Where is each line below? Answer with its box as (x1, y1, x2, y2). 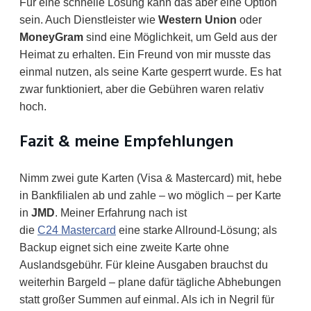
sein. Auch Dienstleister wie (19, 14, 158, 26)
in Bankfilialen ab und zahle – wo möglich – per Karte (19, 190, 281, 202)
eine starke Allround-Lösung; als (116, 224, 277, 237)
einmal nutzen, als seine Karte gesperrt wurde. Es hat (19, 66, 281, 78)
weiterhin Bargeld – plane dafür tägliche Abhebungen (19, 276, 281, 289)
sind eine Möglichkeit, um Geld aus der (83, 31, 277, 44)
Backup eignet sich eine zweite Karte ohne (19, 242, 229, 254)
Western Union (158, 14, 237, 26)
